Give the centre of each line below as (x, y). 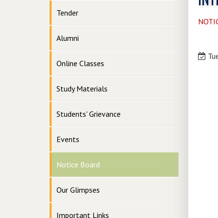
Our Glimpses (78, 190)
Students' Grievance (89, 114)
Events (68, 139)
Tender (67, 13)
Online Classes (80, 63)
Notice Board (78, 164)
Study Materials (82, 89)
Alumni (68, 38)
